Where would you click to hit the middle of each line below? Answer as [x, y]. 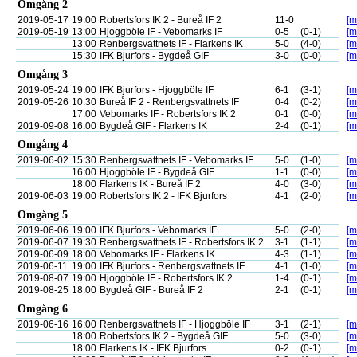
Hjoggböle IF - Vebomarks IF [161, 32]
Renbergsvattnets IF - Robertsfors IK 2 [182, 242]
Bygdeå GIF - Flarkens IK [153, 126]
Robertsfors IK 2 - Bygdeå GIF [164, 336]
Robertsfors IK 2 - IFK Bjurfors [163, 196]
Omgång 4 [43, 145]
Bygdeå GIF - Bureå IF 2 [151, 290]
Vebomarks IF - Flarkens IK [157, 254]
